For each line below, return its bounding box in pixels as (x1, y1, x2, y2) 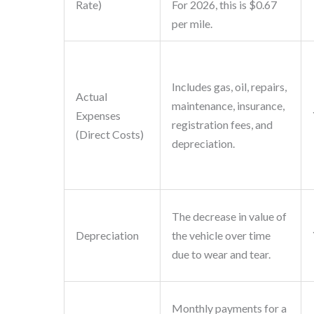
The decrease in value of (171, 210, 287, 224)
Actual (75, 90, 107, 104)
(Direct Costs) (75, 128, 144, 142)
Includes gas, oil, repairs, (171, 80, 287, 94)
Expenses (75, 109, 121, 123)
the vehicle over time (171, 228, 271, 243)
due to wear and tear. (171, 247, 271, 261)
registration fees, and (171, 118, 273, 132)
